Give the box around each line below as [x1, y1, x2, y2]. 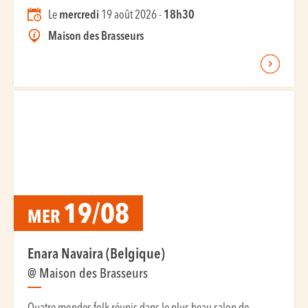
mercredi [59, 10, 99, 21]
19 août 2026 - [99, 10, 164, 21]
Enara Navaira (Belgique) [27, 247, 165, 262]
